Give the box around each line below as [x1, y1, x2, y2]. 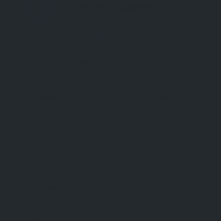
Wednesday [30, 152, 68, 162]
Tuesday [30, 122, 57, 132]
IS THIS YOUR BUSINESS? [66, 2, 160, 13]
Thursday [30, 183, 60, 192]
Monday [30, 92, 56, 102]
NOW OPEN [93, 30, 128, 38]
